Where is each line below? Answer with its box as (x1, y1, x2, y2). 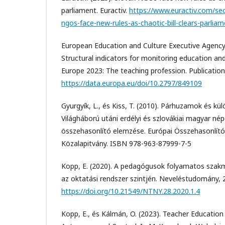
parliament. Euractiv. (61, 5, 129, 15)
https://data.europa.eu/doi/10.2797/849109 (61, 78, 202, 88)
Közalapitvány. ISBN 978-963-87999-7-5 (61, 138, 191, 148)
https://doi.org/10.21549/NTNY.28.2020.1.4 (61, 186, 200, 196)
